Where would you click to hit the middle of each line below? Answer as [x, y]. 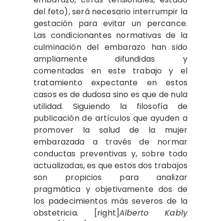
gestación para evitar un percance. [110, 23]
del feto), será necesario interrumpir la [110, 12]
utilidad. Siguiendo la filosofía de [110, 106]
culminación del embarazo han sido [110, 47]
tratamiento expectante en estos [110, 83]
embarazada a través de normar [110, 142]
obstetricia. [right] [77, 213]
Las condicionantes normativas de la [110, 35]
